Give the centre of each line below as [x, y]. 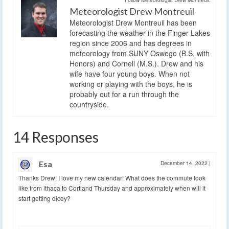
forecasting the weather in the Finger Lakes [140, 32]
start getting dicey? [44, 198]
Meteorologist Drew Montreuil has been [133, 22]
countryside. [89, 104]
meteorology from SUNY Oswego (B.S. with [140, 53]
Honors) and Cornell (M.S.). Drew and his [136, 63]
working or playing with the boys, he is [131, 84]
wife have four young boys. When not [130, 73]
